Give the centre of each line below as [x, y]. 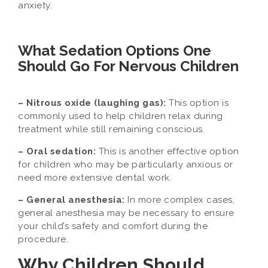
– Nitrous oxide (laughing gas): [92, 103]
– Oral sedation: [58, 151]
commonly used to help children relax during [121, 116]
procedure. [43, 239]
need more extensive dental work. [95, 178]
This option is [197, 103]
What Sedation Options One [115, 51]
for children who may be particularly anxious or [126, 165]
